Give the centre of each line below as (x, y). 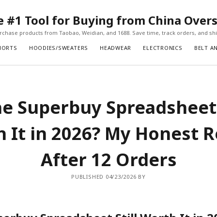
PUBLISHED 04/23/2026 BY (108, 177)
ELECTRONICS (163, 48)
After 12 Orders (108, 160)
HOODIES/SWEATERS (59, 48)
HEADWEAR (116, 48)
